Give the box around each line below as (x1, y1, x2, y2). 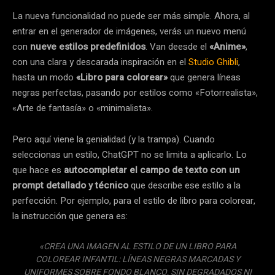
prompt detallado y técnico (12, 178, 128, 192)
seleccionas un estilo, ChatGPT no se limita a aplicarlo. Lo (12, 147, 247, 161)
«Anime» (209, 39, 246, 53)
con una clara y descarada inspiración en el (12, 55, 188, 69)
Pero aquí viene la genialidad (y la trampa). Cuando (12, 132, 215, 146)
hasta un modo (12, 70, 76, 84)
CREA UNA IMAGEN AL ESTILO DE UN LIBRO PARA (43, 239, 236, 253)
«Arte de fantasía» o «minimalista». (12, 101, 153, 115)
